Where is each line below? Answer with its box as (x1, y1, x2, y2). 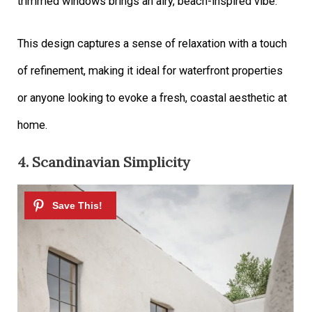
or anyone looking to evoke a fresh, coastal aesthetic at (17, 91, 288, 105)
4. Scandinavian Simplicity (17, 153, 191, 171)
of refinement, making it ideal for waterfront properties (17, 64, 283, 78)
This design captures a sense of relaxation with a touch (17, 37, 288, 51)
